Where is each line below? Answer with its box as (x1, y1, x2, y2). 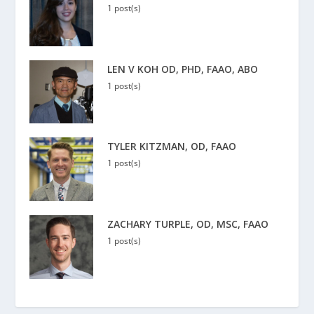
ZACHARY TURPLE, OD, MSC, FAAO (107, 217, 269, 231)
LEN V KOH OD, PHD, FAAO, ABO (107, 62, 259, 76)
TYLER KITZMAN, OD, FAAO (107, 139, 237, 153)
